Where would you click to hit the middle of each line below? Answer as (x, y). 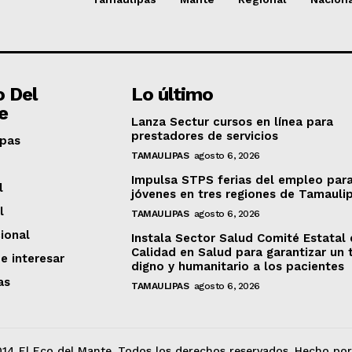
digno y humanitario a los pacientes (238, 266)
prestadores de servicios (205, 136)
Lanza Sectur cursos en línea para (233, 121)
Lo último (172, 94)
